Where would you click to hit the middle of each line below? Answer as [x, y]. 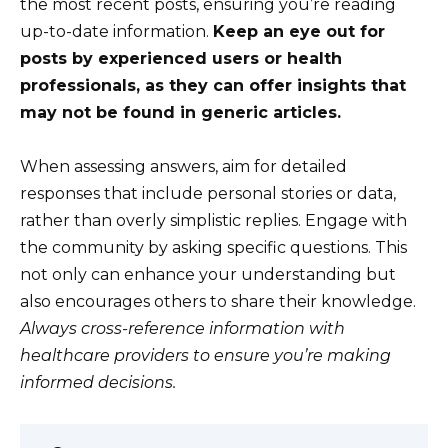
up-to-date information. [116, 32]
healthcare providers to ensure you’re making [205, 356]
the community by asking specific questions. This [213, 248]
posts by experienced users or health [181, 59]
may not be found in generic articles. [180, 113]
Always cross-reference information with [182, 329]
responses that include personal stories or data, [208, 194]
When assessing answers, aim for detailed [183, 167]
